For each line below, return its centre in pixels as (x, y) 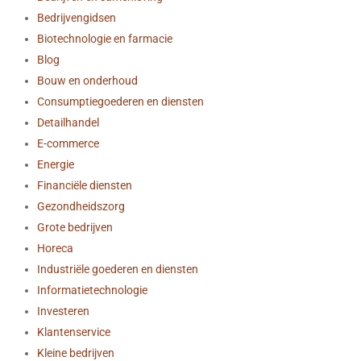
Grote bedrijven (75, 227)
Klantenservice (74, 332)
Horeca (55, 248)
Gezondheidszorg (81, 206)
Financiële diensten (85, 185)
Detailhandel (68, 122)
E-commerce (68, 143)
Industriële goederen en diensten (118, 269)
